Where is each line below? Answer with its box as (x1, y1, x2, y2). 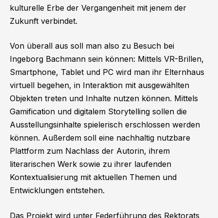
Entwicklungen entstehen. (10, 185, 105, 196)
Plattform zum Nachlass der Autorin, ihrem (10, 146, 170, 156)
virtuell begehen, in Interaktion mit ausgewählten (10, 80, 189, 91)
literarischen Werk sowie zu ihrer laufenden (10, 159, 171, 169)
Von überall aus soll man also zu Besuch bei (10, 41, 174, 51)
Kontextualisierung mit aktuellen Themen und (10, 172, 177, 182)
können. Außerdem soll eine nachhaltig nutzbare (10, 133, 190, 143)
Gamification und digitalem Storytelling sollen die (10, 107, 187, 117)
